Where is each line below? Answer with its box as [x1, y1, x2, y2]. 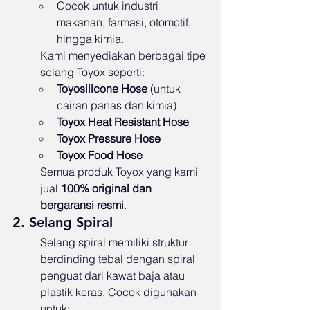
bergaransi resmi [40, 198, 124, 212]
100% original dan [61, 181, 154, 196]
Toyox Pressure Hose [57, 131, 161, 146]
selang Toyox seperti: [40, 65, 145, 80]
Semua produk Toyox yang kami [40, 165, 201, 179]
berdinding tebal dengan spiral [40, 252, 198, 266]
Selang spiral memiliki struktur [40, 235, 191, 250]
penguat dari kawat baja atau [40, 268, 188, 283]
